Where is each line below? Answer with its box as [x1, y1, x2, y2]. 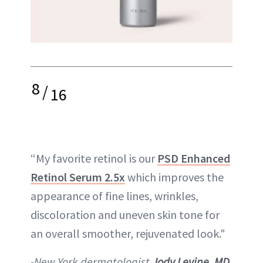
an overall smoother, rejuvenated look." [31, 225, 225, 241]
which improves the [125, 169, 224, 184]
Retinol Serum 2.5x [31, 169, 125, 184]
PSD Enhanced [157, 150, 230, 166]
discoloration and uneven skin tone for [31, 207, 220, 222]
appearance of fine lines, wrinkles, [31, 188, 198, 203]
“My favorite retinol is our [31, 150, 157, 166]
